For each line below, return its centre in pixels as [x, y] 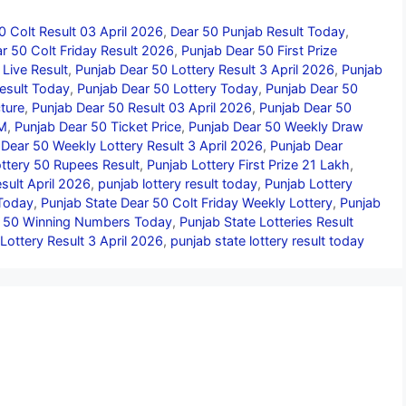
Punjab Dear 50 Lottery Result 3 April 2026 [205, 69]
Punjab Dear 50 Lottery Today [168, 88]
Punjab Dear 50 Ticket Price [98, 126]
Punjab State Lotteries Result [266, 221]
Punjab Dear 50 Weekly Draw [276, 126]
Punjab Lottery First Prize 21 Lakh [248, 164]
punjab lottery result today [178, 183]
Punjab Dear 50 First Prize [259, 50]
